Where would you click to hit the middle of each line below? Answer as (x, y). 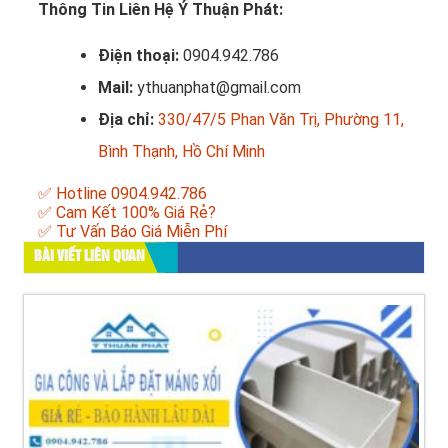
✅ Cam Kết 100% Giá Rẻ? (127, 212)
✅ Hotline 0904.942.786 (122, 193)
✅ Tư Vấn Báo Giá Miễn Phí (132, 231)
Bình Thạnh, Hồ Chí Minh (181, 151)
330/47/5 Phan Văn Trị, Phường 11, (281, 119)
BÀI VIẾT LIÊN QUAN (89, 256)
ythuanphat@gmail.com (219, 87)
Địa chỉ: (128, 119)
